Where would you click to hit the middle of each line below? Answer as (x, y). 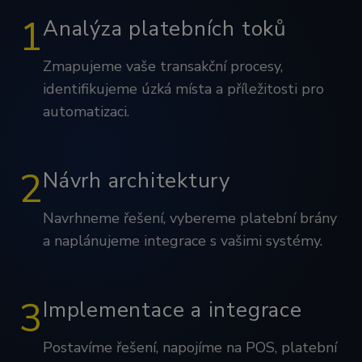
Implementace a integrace (173, 310)
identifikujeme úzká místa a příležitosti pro (183, 89)
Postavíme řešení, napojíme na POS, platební (190, 347)
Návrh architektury (137, 181)
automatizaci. (86, 112)
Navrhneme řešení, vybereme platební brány (190, 218)
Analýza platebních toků (165, 29)
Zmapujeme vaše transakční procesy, (163, 66)
